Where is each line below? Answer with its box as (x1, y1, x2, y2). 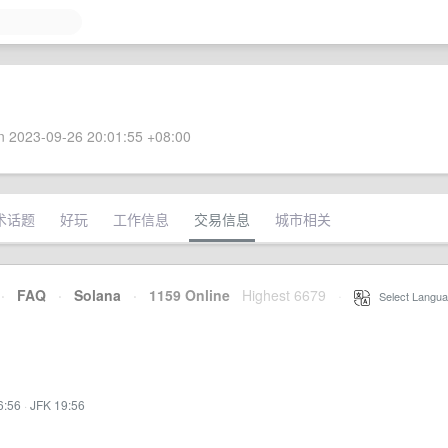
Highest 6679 (242, 285, 326, 305)
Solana (74, 285, 121, 305)
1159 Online (137, 285, 230, 305)
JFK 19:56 (30, 396, 85, 413)
